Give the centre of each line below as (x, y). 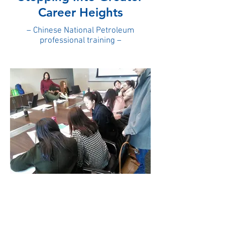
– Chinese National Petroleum (80, 31)
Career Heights (80, 12)
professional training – (80, 41)
